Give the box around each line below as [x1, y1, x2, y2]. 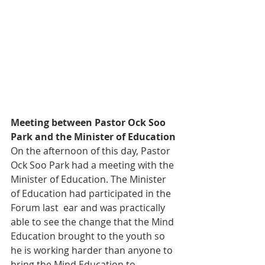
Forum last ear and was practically [11, 201, 167, 215]
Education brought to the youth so [11, 230, 167, 243]
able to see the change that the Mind [11, 215, 176, 229]
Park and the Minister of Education [11, 130, 176, 144]
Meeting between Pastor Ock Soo [11, 116, 168, 130]
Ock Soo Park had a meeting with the [11, 159, 176, 172]
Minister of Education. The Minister [11, 173, 169, 186]
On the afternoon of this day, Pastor [11, 144, 173, 158]
